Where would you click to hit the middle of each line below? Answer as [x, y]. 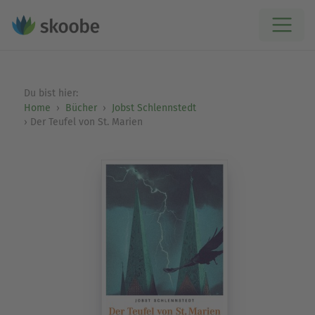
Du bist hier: [52, 93]
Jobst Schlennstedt [154, 108]
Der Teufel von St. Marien [86, 122]
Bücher [81, 108]
